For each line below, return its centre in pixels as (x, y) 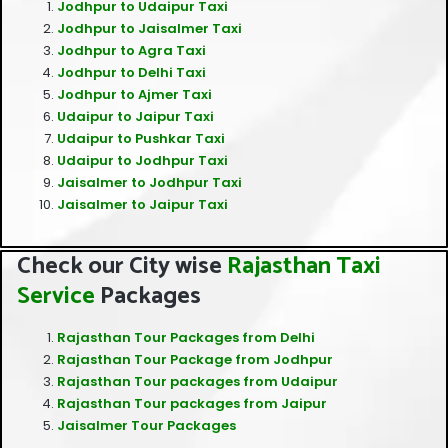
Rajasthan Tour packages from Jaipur (192, 403)
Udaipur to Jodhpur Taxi (142, 160)
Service (56, 296)
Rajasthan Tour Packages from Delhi (186, 337)
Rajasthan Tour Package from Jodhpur (195, 359)
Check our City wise (119, 266)
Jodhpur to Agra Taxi (131, 50)
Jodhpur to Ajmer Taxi (134, 94)
